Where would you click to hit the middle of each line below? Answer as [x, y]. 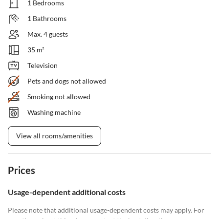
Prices [22, 170]
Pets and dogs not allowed [67, 81]
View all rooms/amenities [55, 136]
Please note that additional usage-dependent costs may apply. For [106, 210]
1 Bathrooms [47, 19]
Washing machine [54, 112]
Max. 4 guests [48, 34]
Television [43, 66]
